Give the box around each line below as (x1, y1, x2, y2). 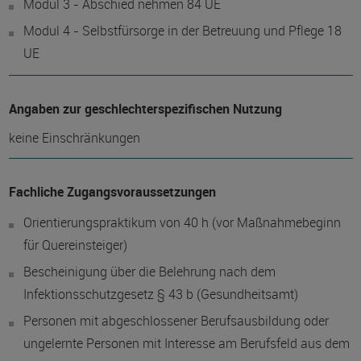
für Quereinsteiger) (23, 236, 127, 254)
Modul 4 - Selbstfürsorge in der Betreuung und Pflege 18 (23, 22, 342, 39)
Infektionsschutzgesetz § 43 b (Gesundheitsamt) (23, 285, 298, 303)
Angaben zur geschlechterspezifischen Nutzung (8, 100, 282, 118)
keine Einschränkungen (8, 129, 140, 147)
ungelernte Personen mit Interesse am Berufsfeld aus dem (23, 334, 350, 352)
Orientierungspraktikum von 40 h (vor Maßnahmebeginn (23, 214, 341, 231)
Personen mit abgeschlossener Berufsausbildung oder (23, 312, 329, 330)
